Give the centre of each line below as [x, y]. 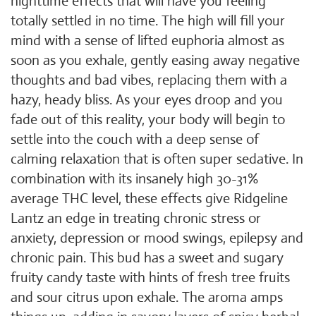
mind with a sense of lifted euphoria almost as [147, 41]
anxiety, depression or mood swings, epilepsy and [157, 238]
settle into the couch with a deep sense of [135, 139]
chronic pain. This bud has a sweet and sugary [147, 258]
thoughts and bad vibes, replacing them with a [149, 80]
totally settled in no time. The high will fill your [148, 21]
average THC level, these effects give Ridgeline [149, 199]
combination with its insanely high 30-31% [134, 179]
